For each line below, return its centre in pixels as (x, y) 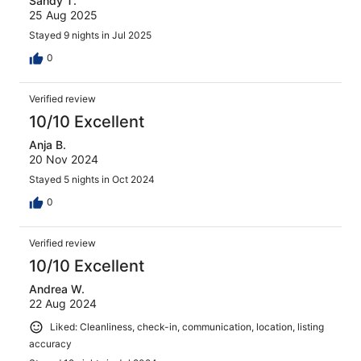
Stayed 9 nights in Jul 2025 (90, 35)
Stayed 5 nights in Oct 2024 (92, 180)
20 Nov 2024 (64, 160)
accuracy (50, 343)
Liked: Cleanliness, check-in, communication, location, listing (187, 327)
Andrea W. (57, 289)
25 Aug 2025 (63, 15)
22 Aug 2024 (63, 304)
